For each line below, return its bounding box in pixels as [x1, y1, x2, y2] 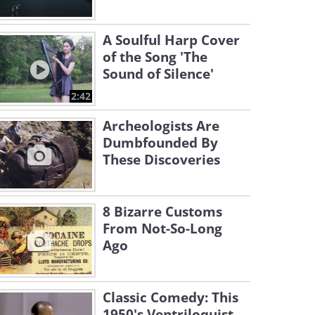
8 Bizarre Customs [103, 202, 222, 221]
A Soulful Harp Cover [103, 31, 240, 49]
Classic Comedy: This [103, 288, 238, 307]
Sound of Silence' [103, 65, 214, 83]
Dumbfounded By [103, 134, 218, 152]
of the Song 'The [103, 48, 207, 66]
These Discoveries [103, 150, 220, 169]
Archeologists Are [103, 117, 219, 135]
